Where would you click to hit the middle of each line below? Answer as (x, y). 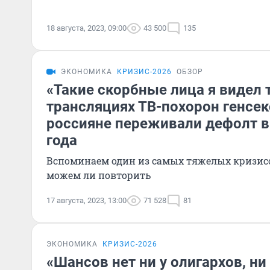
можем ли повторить (99, 175)
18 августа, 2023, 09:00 (86, 28)
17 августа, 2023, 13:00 (86, 200)
